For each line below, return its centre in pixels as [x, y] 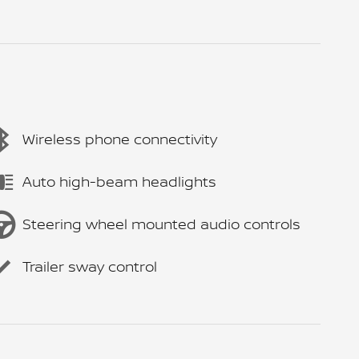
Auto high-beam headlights [119, 182]
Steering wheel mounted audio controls [161, 224]
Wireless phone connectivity [120, 139]
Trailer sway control [90, 266]
